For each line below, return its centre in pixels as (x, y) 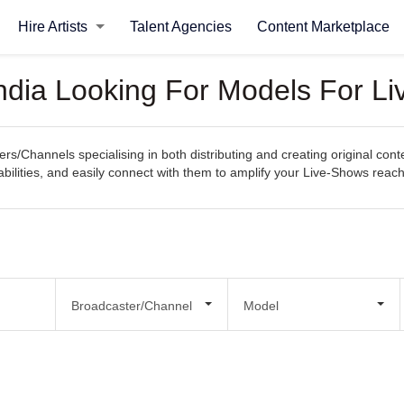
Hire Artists (54, 27)
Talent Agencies (180, 27)
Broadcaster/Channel (131, 305)
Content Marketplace (323, 27)
